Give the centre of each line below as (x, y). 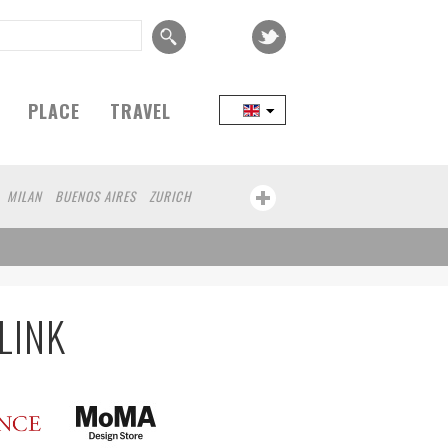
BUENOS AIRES (95, 196)
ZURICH (170, 196)
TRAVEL (140, 111)
